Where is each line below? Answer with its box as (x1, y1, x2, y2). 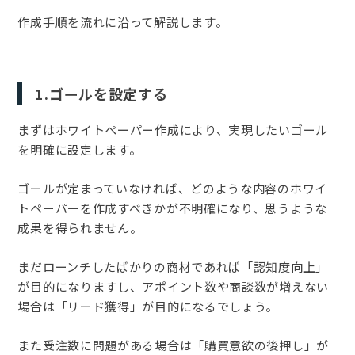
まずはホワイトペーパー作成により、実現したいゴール (17, 121, 328, 139)
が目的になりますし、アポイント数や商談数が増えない (17, 278, 329, 296)
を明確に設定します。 (17, 141, 142, 158)
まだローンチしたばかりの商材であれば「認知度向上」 (17, 258, 328, 276)
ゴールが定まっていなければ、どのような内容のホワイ (17, 180, 327, 197)
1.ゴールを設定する (35, 83, 168, 105)
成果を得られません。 (17, 219, 143, 237)
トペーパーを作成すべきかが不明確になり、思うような (17, 200, 327, 217)
